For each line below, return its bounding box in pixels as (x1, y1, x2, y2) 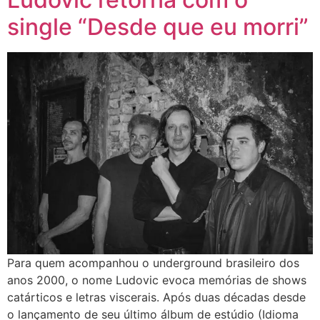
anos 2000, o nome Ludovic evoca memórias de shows (7, 273, 306, 288)
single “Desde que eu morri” (7, 12, 309, 41)
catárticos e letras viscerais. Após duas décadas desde (7, 290, 306, 305)
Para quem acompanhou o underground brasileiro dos (7, 256, 299, 271)
